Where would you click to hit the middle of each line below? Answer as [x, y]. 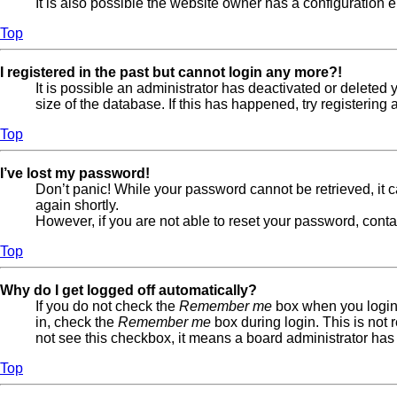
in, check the [77, 322]
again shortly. [77, 205]
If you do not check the [107, 306]
